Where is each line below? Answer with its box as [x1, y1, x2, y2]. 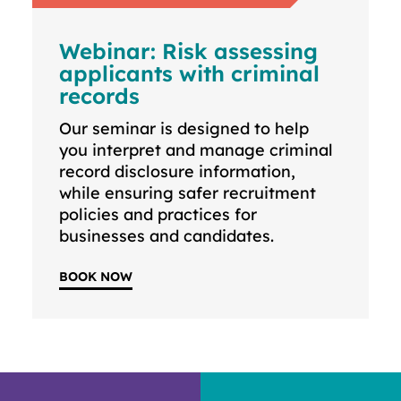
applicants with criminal [59, 60, 320, 88]
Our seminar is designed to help [59, 118, 310, 140]
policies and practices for [59, 204, 258, 226]
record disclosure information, [59, 161, 296, 183]
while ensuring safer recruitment [59, 183, 317, 204]
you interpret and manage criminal [59, 140, 334, 161]
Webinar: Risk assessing [59, 38, 319, 65]
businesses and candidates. [59, 226, 275, 247]
